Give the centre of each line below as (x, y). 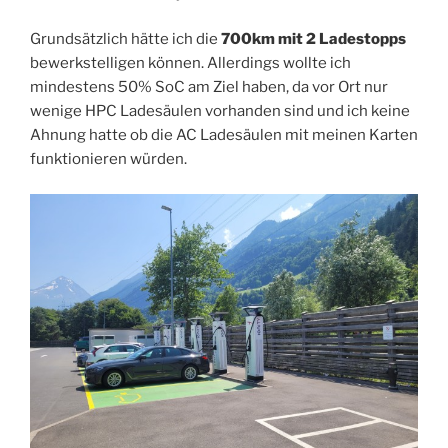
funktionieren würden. (108, 159)
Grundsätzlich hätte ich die (125, 39)
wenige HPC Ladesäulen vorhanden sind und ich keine (220, 111)
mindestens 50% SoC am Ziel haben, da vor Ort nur (209, 87)
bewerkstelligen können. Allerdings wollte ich (190, 63)
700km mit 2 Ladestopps (313, 39)
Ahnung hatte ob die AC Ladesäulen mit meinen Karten (224, 135)
